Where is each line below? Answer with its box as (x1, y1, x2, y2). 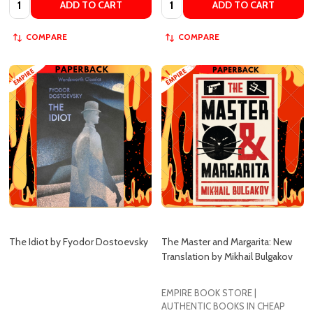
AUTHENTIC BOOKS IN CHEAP (161, 265, 285, 277)
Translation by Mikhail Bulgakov (161, 215, 293, 228)
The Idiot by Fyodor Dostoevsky (9, 201, 148, 213)
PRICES (161, 278, 191, 290)
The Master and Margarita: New (161, 201, 292, 213)
